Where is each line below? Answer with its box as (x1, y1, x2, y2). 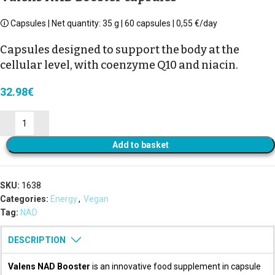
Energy (50, 193, 77, 204)
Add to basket (112, 139, 169, 150)
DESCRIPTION (8, 234, 66, 245)
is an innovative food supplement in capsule (90, 261, 261, 271)
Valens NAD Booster (8, 261, 90, 271)
